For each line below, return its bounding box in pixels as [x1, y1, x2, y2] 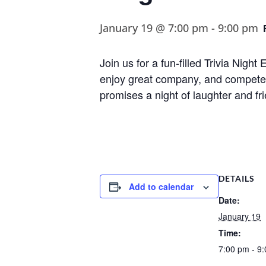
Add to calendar [129, 180, 194, 192]
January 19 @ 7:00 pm [100, 21, 208, 35]
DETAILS [218, 173, 255, 183]
